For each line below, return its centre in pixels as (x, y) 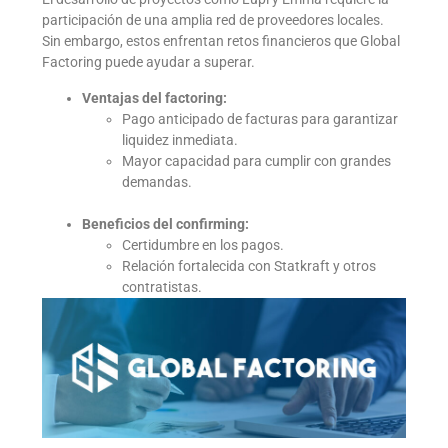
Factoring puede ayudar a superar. (149, 62)
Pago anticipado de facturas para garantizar (260, 118)
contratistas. (162, 286)
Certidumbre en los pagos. (203, 244)
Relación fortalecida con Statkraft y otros (249, 265)
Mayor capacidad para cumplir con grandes (257, 160)
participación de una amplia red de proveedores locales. (213, 20)
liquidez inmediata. (180, 139)
